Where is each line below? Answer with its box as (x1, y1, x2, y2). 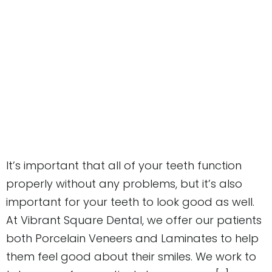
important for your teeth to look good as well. (6, 194, 254, 209)
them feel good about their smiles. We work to (6, 248, 256, 264)
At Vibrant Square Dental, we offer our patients (6, 212, 262, 228)
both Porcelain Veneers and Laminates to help (6, 230, 259, 246)
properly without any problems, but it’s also (6, 175, 242, 191)
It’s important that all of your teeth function (6, 157, 242, 173)
